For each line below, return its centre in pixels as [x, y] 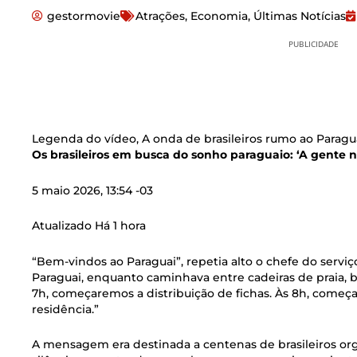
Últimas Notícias [300, 16]
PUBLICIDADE [313, 43]
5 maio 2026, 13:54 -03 [92, 190]
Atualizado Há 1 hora [89, 226]
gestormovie [84, 16]
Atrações [160, 16]
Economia [219, 16]
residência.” [65, 309]
